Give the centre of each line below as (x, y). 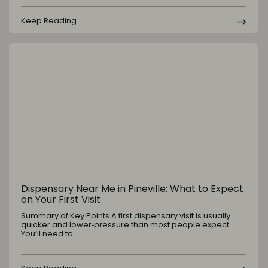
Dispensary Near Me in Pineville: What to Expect (132, 189)
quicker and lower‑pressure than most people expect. (126, 225)
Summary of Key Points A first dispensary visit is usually (126, 216)
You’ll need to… (50, 234)
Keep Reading (49, 20)
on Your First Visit (61, 200)
